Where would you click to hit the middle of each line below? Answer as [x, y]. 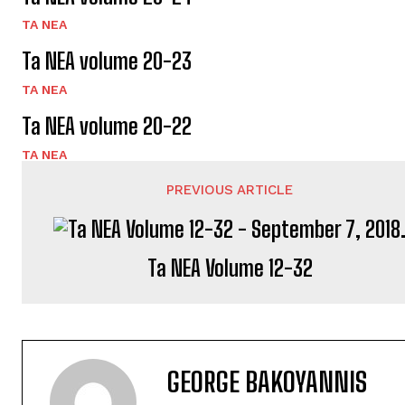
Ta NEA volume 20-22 [107, 126]
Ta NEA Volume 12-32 [230, 268]
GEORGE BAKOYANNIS [267, 381]
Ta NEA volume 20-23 [107, 61]
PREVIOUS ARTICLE [230, 189]
